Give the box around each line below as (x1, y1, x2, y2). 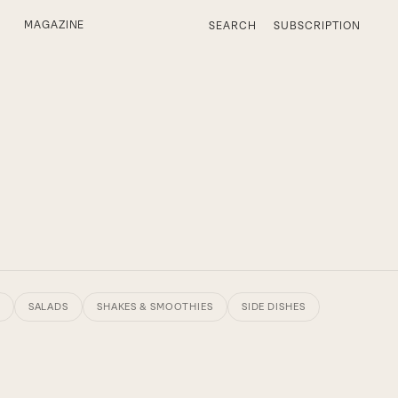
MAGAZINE (23, 19, 85, 31)
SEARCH (208, 19, 257, 32)
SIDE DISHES (241, 301, 306, 312)
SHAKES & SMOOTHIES (96, 301, 213, 312)
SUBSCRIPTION (274, 19, 361, 32)
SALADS (28, 301, 68, 312)
